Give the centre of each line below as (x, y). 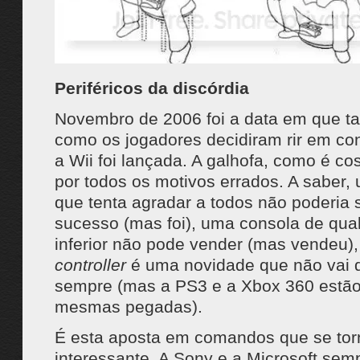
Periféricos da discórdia (151, 88)
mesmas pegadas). (128, 307)
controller (90, 265)
